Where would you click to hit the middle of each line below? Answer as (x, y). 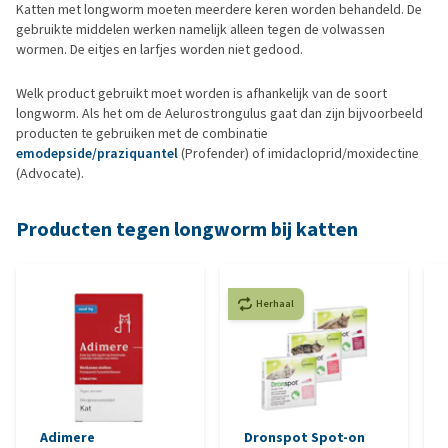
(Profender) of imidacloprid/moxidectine (298, 153)
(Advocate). (50, 173)
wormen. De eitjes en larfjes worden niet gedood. (159, 49)
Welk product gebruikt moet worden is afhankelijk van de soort (201, 93)
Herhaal (275, 303)
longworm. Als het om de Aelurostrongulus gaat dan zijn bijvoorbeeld (219, 113)
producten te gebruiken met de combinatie (142, 133)
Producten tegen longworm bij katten (187, 229)
